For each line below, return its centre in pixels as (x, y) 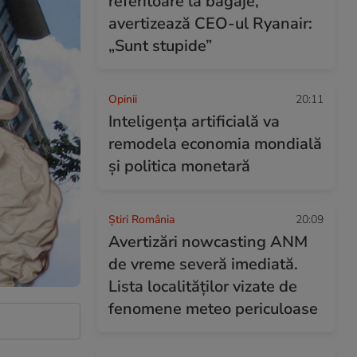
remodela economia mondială (215, 144)
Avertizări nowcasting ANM (208, 242)
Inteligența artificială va (194, 122)
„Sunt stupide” (160, 46)
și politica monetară (179, 166)
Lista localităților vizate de (203, 286)
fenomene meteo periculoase (213, 309)
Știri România (141, 220)
